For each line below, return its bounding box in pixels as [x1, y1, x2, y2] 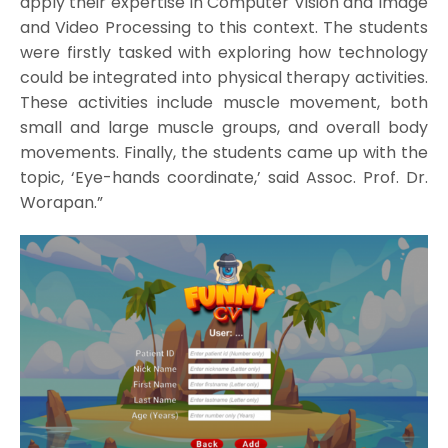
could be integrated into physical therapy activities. [19, 65, 429, 89]
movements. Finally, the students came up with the [19, 140, 429, 164]
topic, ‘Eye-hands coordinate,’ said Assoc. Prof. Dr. [19, 165, 429, 189]
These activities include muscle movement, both [19, 90, 429, 114]
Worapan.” [19, 190, 103, 214]
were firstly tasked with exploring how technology [19, 40, 429, 64]
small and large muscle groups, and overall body [19, 115, 429, 139]
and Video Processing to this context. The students [19, 15, 429, 39]
